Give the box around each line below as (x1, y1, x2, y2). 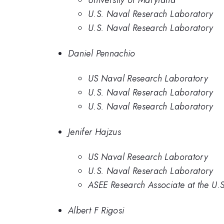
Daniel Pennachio (68, 46, 135, 60)
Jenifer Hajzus (68, 125, 121, 138)
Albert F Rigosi (68, 203, 124, 217)
